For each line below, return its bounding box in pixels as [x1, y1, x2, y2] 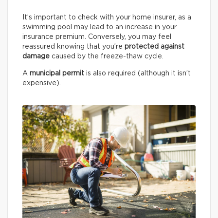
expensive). [22, 80, 61, 87]
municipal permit [30, 70, 84, 77]
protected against [125, 43, 184, 51]
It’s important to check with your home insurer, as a [22, 14, 191, 21]
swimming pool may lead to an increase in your [22, 24, 177, 31]
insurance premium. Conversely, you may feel [22, 34, 171, 41]
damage [22, 53, 50, 60]
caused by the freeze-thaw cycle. [50, 53, 163, 60]
